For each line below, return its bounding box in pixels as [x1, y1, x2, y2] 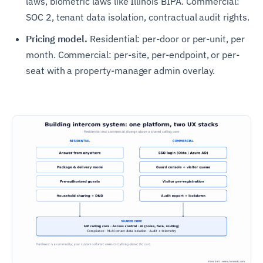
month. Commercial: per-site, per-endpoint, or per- [26, 48, 240, 60]
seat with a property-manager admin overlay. [26, 64, 215, 76]
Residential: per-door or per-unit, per [87, 32, 245, 45]
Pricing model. [26, 32, 88, 45]
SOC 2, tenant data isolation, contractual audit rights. [26, 11, 249, 23]
